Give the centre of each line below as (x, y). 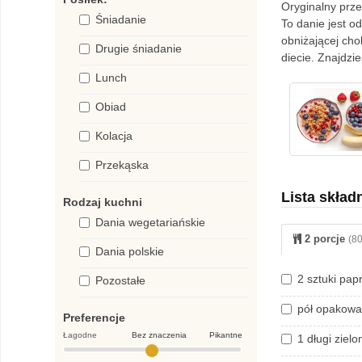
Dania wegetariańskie (150, 222)
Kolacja (114, 136)
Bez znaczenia (159, 335)
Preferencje (94, 318)
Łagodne (81, 335)
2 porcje (325, 239)
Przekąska (122, 165)
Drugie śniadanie (139, 48)
